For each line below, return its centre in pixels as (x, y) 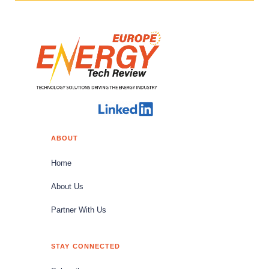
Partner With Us (79, 210)
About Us (67, 186)
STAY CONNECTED (86, 246)
